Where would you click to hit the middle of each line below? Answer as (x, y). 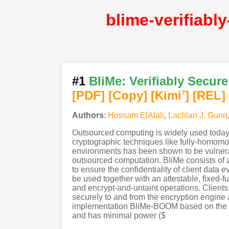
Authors (88, 115)
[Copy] (128, 95)
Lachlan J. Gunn (198, 115)
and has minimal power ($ (119, 215)
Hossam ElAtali (136, 115)
